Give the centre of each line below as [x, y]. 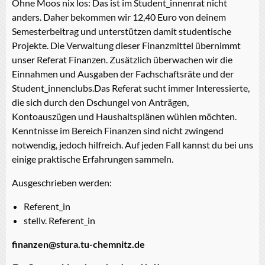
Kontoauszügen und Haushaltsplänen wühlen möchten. [124, 116]
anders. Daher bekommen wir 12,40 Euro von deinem [119, 17]
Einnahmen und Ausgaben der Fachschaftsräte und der [123, 73]
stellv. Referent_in [59, 220]
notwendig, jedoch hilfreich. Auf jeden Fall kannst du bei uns [132, 144]
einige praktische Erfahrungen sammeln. [93, 159]
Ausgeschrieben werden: [62, 182]
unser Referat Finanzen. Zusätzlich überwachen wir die [122, 59]
